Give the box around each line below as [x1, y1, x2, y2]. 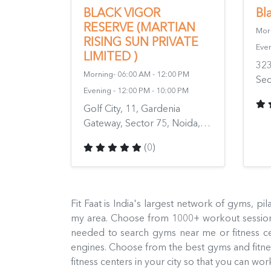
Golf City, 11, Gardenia [83, 102, 180, 114]
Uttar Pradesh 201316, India [83, 131, 203, 143]
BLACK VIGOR [83, 5, 160, 20]
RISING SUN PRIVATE [83, 34, 198, 49]
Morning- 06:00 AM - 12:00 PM [83, 70, 189, 79]
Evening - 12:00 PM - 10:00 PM [83, 86, 189, 95]
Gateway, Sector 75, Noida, [83, 117, 200, 129]
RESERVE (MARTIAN [83, 20, 195, 34]
